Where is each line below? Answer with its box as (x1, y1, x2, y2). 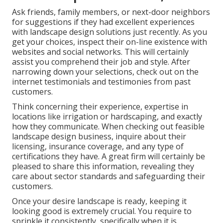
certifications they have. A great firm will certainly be (12, 151, 205, 162)
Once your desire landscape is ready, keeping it (12, 196, 187, 207)
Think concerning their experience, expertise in (12, 101, 188, 112)
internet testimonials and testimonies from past (12, 76, 191, 88)
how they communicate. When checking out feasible (12, 121, 205, 132)
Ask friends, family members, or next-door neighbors (12, 6, 210, 18)
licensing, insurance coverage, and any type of (12, 141, 184, 152)
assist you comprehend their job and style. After (12, 56, 190, 68)
